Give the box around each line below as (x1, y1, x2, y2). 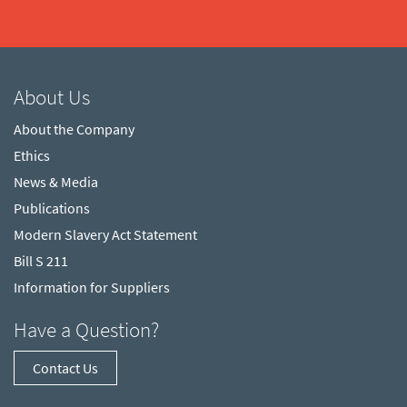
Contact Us (33, 358, 98, 377)
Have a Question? (14, 315, 159, 342)
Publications (14, 198, 90, 217)
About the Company (14, 119, 134, 138)
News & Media (14, 172, 98, 191)
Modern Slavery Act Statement (14, 224, 197, 243)
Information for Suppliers (14, 277, 170, 296)
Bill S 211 (14, 251, 68, 270)
